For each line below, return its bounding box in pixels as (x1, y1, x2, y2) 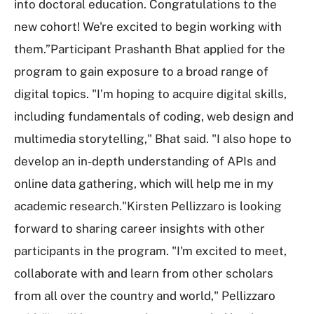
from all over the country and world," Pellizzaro (14, 289, 275, 303)
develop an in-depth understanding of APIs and (14, 154, 276, 168)
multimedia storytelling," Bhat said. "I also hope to (14, 132, 292, 146)
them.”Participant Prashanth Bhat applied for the (14, 42, 285, 56)
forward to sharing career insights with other (14, 221, 265, 235)
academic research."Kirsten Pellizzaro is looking (14, 199, 282, 213)
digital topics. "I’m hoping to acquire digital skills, (14, 87, 287, 101)
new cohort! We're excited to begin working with (14, 20, 282, 34)
